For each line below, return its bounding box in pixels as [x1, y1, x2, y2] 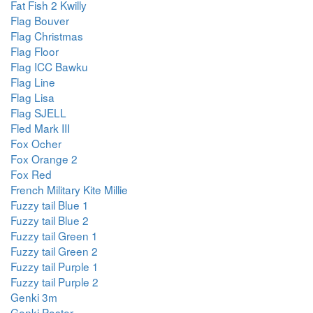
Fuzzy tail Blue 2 [10, 212, 89, 228]
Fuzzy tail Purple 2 [10, 274, 99, 289]
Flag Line [10, 74, 55, 89]
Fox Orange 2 [10, 151, 78, 166]
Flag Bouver [10, 13, 69, 28]
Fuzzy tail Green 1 [10, 228, 98, 243]
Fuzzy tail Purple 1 [10, 259, 99, 274]
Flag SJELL [10, 105, 66, 120]
